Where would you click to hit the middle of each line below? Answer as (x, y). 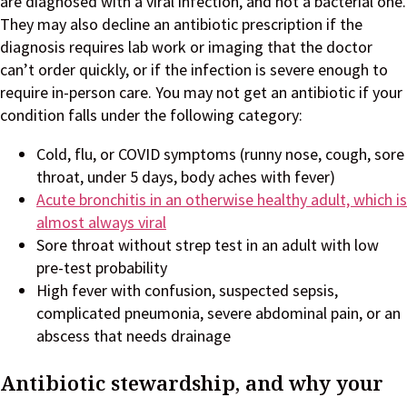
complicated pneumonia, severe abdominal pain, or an (218, 313)
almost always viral (101, 223)
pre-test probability (102, 268)
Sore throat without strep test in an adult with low (208, 245)
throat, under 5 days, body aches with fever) (186, 177)
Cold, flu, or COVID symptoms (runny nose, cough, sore (220, 154)
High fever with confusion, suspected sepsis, (187, 291)
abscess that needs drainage (134, 336)
